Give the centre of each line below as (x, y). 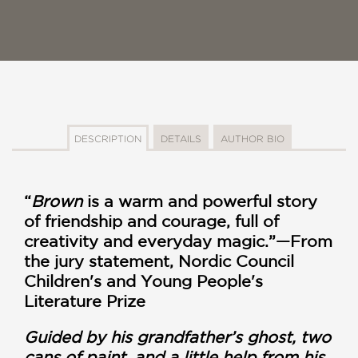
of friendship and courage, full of (151, 221)
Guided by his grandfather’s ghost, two (177, 337)
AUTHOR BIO (252, 139)
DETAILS (181, 139)
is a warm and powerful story (202, 201)
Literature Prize (85, 301)
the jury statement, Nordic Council (159, 261)
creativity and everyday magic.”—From (178, 241)
